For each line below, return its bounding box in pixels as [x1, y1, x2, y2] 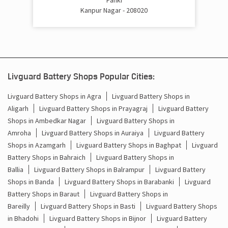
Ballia [8, 164, 23, 174]
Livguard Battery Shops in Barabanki [65, 177, 174, 186]
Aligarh [8, 103, 28, 113]
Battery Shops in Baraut [8, 189, 79, 198]
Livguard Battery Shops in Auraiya [42, 128, 144, 137]
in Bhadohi [8, 213, 39, 223]
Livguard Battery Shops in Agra [8, 91, 101, 101]
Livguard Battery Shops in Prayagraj [39, 103, 148, 113]
